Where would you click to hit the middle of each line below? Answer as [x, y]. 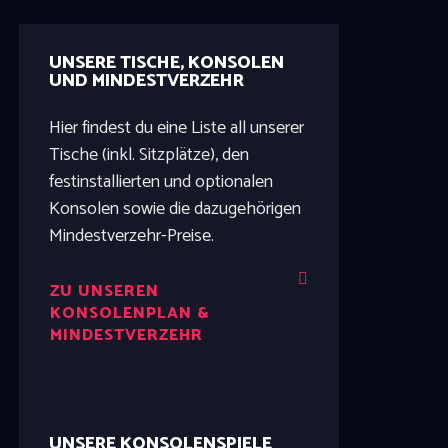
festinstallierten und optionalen [160, 182]
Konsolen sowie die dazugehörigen [174, 209]
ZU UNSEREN [104, 292]
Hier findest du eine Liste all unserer [176, 128]
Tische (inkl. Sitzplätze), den [148, 155]
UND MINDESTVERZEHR [146, 81]
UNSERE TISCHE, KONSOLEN [166, 63]
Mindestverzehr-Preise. [131, 236]
